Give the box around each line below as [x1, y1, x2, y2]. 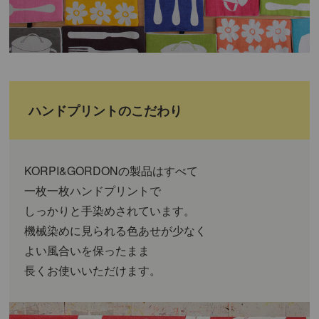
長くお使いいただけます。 [24, 262, 162, 279]
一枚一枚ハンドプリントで [24, 182, 162, 199]
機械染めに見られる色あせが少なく [24, 222, 207, 239]
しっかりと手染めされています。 [24, 202, 196, 219]
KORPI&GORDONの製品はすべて [24, 162, 199, 179]
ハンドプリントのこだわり [28, 101, 183, 120]
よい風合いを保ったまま [24, 242, 150, 259]
